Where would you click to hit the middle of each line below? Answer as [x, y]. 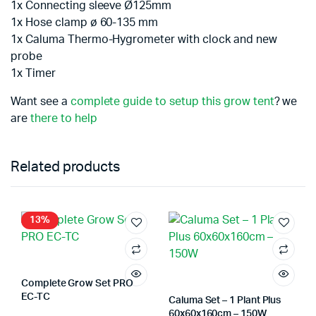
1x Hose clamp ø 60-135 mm [85, 23]
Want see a [41, 102]
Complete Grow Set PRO [77, 284]
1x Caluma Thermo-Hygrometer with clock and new [144, 39]
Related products [65, 167]
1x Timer [33, 73]
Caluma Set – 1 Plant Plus [225, 300]
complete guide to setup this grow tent [172, 102]
